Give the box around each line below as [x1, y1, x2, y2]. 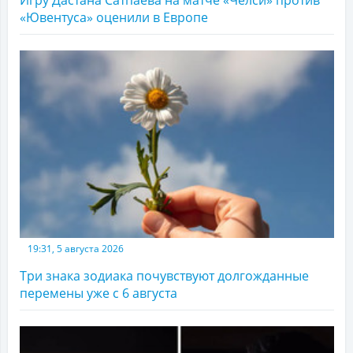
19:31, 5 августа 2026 [28, 241, 124, 255]
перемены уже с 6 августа [20, 284, 177, 302]
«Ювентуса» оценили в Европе [20, 9, 208, 26]
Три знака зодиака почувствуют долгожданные [20, 266, 309, 284]
